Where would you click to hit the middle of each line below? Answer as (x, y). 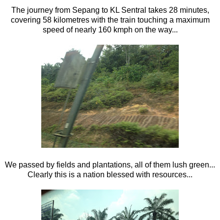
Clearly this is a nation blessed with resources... (110, 174)
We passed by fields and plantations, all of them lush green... (110, 165)
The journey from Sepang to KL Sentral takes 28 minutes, (110, 10)
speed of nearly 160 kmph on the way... (110, 29)
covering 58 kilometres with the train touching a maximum (110, 20)
